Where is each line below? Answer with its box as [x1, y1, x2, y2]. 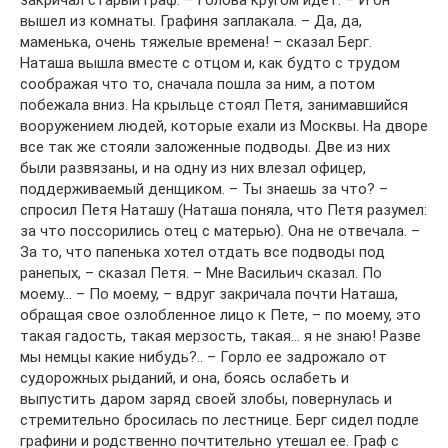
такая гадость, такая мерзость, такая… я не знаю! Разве [20, 327, 421, 346]
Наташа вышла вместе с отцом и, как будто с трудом [20, 54, 400, 73]
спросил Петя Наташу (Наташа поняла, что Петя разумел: [20, 201, 427, 220]
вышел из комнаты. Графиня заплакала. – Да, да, [20, 12, 362, 31]
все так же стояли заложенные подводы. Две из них [20, 138, 390, 157]
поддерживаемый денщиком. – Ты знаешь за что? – [20, 180, 388, 199]
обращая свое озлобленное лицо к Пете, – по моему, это [20, 306, 421, 325]
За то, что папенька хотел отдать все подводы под [20, 243, 385, 262]
